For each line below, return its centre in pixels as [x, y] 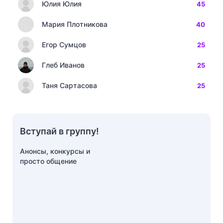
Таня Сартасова [69, 85]
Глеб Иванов [63, 65]
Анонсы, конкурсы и [55, 151]
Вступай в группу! [59, 131]
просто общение [48, 161]
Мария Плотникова [75, 24]
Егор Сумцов [64, 44]
